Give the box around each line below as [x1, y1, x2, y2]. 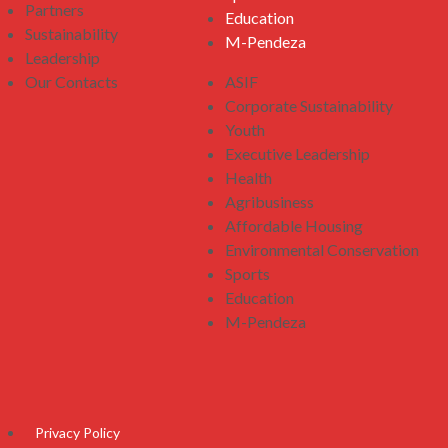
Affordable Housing [225, 216, 363, 235]
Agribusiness [225, 192, 314, 211]
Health [225, 168, 272, 187]
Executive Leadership [225, 144, 370, 163]
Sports [225, 264, 270, 283]
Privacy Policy [35, 424, 120, 441]
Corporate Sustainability [225, 96, 393, 115]
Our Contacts [25, 72, 118, 91]
